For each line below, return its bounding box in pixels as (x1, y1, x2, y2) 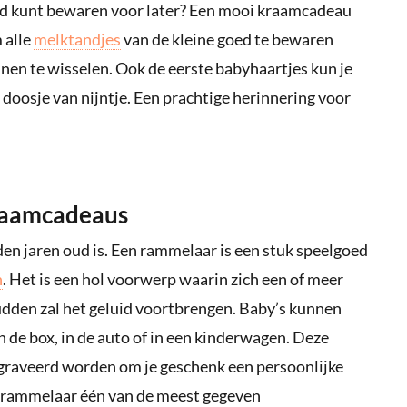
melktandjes (34, 29, 121, 50)
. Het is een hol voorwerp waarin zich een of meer (3, 269, 343, 290)
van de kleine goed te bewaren (121, 29, 333, 50)
